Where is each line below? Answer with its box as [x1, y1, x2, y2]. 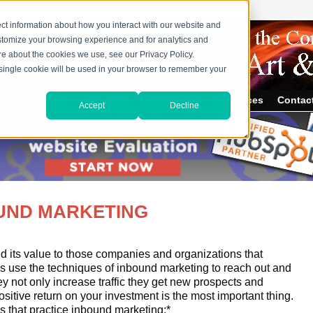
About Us [82, 95, 127, 105]
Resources [212, 95, 263, 105]
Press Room [140, 95, 198, 105]
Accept [79, 100, 105, 110]
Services [27, 95, 68, 105]
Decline [169, 100, 199, 110]
